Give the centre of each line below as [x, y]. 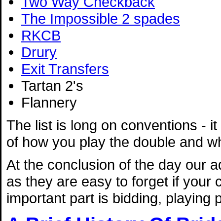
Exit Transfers [65, 69]
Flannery [49, 102]
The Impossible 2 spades [101, 18]
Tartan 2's [52, 85]
